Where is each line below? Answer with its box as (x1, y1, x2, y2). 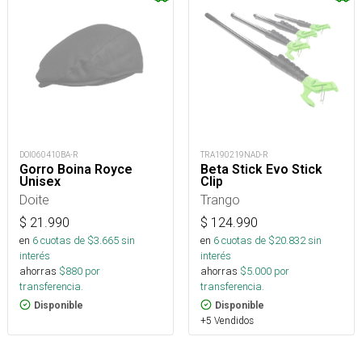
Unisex (19, 173, 61, 189)
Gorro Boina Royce (19, 161, 133, 177)
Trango (200, 191, 240, 208)
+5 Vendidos (200, 314, 254, 326)
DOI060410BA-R (19, 149, 78, 160)
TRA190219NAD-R (200, 149, 268, 160)
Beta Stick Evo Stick (200, 161, 322, 177)
